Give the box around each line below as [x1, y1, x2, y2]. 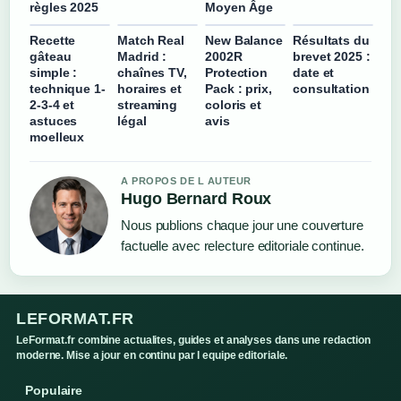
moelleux [30, 129, 85, 144]
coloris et [205, 97, 262, 112]
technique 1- [30, 81, 106, 96]
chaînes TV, [117, 64, 187, 80]
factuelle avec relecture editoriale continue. [121, 237, 364, 253]
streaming [117, 97, 178, 112]
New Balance [205, 32, 283, 47]
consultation [293, 81, 370, 96]
